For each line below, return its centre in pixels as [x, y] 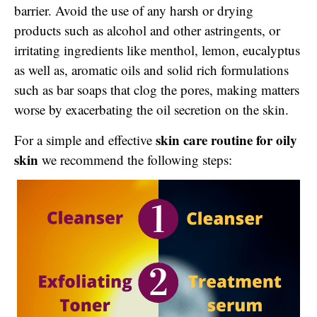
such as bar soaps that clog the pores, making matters [157, 90]
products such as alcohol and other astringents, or [147, 30]
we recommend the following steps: [135, 159]
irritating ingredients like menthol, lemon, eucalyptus [157, 50]
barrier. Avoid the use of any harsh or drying [134, 11]
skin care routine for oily [226, 139]
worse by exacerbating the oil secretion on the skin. [151, 110]
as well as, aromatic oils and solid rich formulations [151, 70]
